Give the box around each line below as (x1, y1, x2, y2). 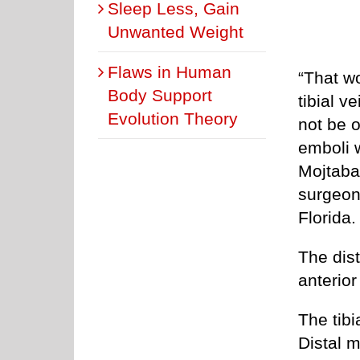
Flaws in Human (108, 62, 231, 81)
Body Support (108, 85, 212, 104)
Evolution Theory (108, 108, 238, 128)
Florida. (298, 207, 356, 227)
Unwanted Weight (108, 22, 243, 41)
